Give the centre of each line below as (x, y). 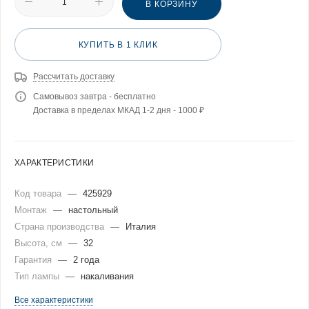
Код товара (39, 193)
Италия (141, 226)
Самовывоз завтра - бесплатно (94, 96)
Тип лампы (38, 276)
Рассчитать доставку (74, 76)
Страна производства (61, 226)
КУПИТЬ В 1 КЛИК (118, 44)
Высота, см (40, 243)
